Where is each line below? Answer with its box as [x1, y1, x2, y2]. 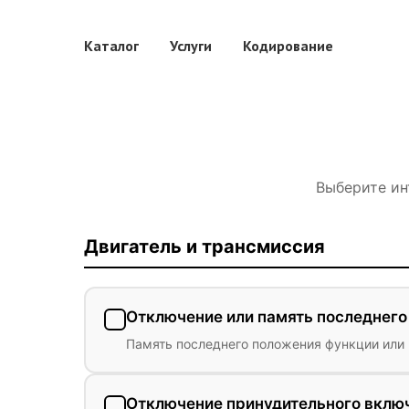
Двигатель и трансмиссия [84, 236, 325, 257]
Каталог [84, 37, 139, 55]
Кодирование [243, 37, 333, 55]
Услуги [170, 37, 212, 55]
